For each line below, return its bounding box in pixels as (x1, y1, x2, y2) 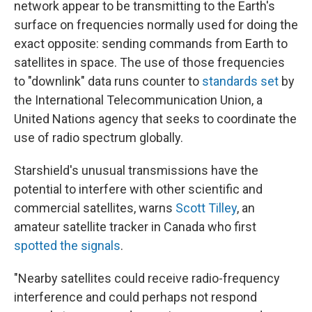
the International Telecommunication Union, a (14, 93, 263, 108)
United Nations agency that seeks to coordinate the (14, 111, 297, 127)
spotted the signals (14, 238, 120, 253)
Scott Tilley (175, 201, 237, 216)
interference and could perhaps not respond (14, 290, 257, 305)
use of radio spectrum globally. (14, 130, 183, 146)
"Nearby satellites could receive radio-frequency (14, 271, 280, 286)
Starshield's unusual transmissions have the (14, 163, 258, 178)
